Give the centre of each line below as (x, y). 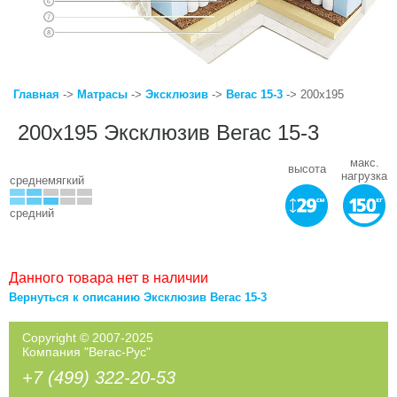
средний (32, 214)
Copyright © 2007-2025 (88, 338)
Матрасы (102, 95)
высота (307, 169)
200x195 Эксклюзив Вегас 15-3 (168, 133)
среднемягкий (47, 181)
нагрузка (364, 176)
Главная (36, 95)
